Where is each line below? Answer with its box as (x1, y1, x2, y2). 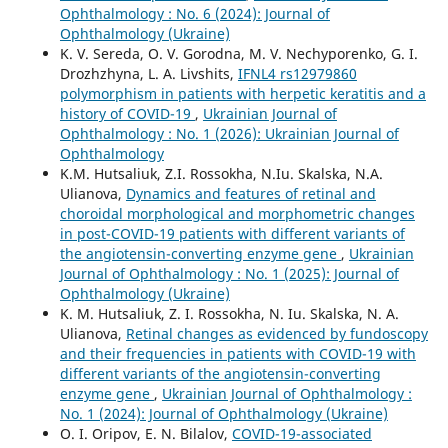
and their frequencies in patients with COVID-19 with (59, 343, 416, 363)
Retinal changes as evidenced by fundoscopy (125, 323, 428, 343)
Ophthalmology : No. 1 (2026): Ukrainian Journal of (59, 123, 399, 143)
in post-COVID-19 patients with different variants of (59, 223, 405, 243)
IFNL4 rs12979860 (237, 63, 357, 83)
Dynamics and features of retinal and (125, 183, 376, 203)
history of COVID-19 (59, 103, 195, 123)
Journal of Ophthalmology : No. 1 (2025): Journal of (59, 263, 399, 283)
